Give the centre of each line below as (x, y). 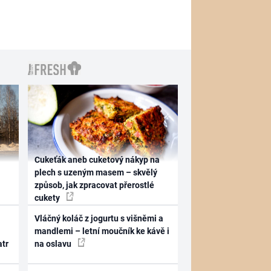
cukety (48, 198)
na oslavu (54, 244)
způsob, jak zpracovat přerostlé (95, 185)
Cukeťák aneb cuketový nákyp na (97, 159)
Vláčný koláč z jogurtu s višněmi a (99, 218)
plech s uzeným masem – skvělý (96, 172)
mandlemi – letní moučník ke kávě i (102, 231)
